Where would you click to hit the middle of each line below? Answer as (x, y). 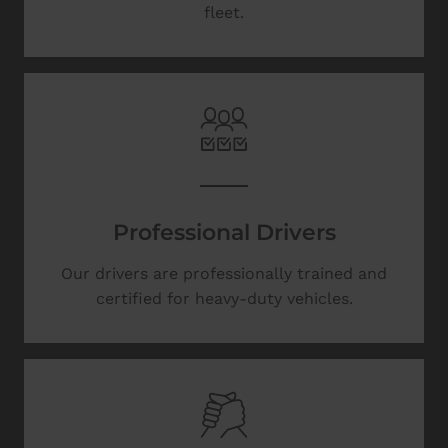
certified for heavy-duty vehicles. (224, 298)
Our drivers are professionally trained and (224, 273)
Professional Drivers (224, 231)
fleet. (224, 12)
